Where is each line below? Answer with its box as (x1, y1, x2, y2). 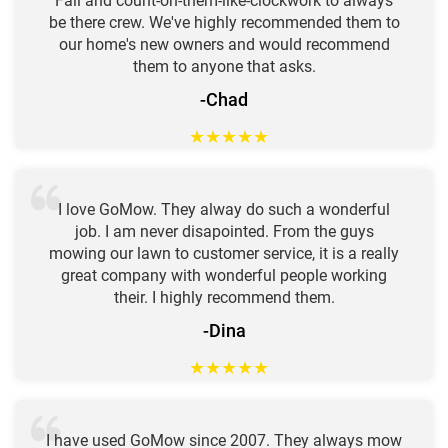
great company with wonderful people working (61, 265, 387, 285)
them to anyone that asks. (132, 56, 316, 76)
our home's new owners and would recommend (58, 34, 390, 54)
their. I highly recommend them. (113, 287, 335, 307)
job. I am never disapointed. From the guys (74, 221, 374, 241)
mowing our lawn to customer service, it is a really (49, 243, 399, 263)
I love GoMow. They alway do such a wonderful (58, 199, 390, 219)
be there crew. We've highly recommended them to (48, 12, 400, 32)
